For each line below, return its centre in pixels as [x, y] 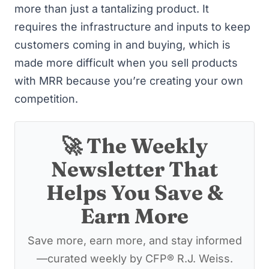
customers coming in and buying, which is [122, 44]
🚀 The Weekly [134, 146]
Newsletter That [134, 169]
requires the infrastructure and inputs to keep [132, 26]
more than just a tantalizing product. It [112, 8]
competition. [46, 98]
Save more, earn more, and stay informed [134, 240]
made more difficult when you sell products [126, 62]
